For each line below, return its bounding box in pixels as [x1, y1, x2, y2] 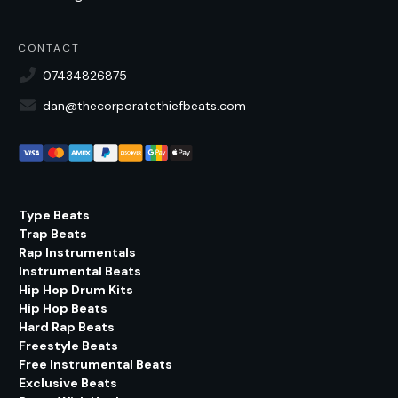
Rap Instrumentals [19, 244, 136, 260]
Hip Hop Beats [19, 300, 107, 316]
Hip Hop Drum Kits [19, 282, 133, 298]
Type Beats [19, 207, 90, 223]
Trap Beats [19, 226, 87, 242]
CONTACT [18, 40, 80, 55]
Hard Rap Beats [19, 319, 115, 335]
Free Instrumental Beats [19, 356, 172, 372]
